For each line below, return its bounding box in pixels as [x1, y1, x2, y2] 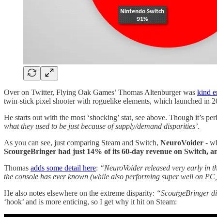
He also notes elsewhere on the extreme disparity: [4, 189, 156, 198]
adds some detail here [31, 164, 96, 172]
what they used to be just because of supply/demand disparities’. [4, 122, 200, 131]
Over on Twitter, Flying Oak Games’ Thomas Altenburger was [4, 88, 197, 97]
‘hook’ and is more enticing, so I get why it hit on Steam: [4, 198, 177, 206]
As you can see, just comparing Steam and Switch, [4, 139, 160, 147]
